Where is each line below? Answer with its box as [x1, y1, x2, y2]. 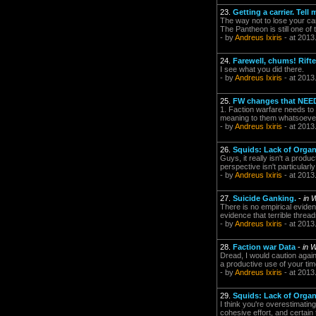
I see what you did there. [220, 65, 304, 73]
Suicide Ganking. [233, 194, 296, 202]
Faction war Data [233, 243, 296, 251]
